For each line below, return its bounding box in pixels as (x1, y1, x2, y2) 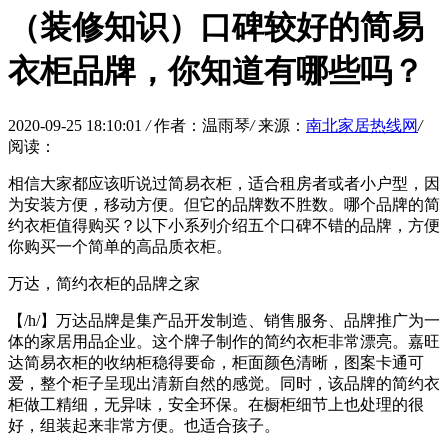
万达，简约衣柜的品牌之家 (8, 274, 200, 292)
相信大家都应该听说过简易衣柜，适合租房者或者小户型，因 (8, 174, 440, 192)
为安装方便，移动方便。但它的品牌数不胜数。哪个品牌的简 (8, 195, 440, 213)
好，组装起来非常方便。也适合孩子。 (8, 416, 280, 434)
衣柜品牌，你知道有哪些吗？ (8, 53, 424, 90)
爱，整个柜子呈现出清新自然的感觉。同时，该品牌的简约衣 (8, 374, 440, 392)
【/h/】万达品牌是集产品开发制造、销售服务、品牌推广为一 (8, 311, 440, 329)
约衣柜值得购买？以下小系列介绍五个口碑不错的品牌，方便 (8, 216, 440, 234)
